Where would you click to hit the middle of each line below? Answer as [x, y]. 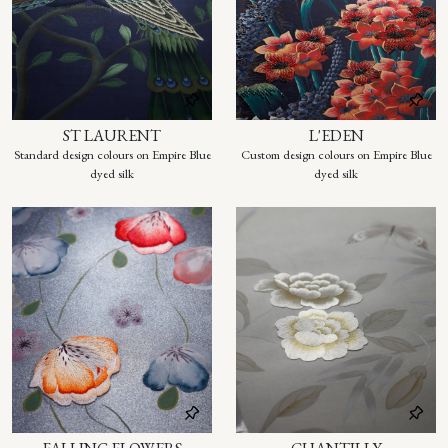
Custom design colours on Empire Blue [336, 155]
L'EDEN [336, 136]
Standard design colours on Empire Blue [112, 155]
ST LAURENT [112, 136]
